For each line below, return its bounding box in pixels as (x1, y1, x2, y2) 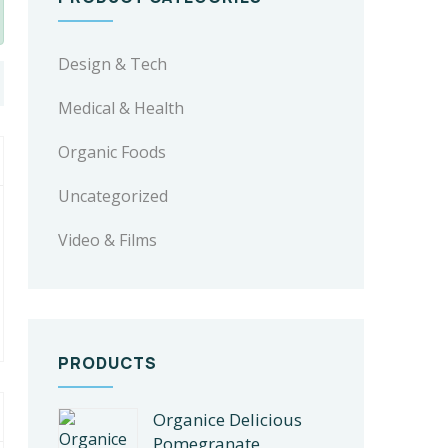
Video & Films (58, 229, 157, 251)
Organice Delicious (153, 408, 302, 431)
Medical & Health (58, 97, 184, 119)
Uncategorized (58, 185, 168, 207)
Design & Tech (58, 53, 167, 75)
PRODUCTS (58, 352, 157, 374)
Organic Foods (58, 141, 166, 163)
